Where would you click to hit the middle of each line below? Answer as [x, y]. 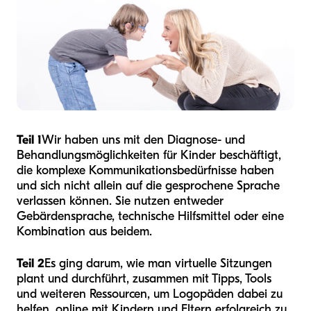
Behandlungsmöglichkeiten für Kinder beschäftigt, [149, 155]
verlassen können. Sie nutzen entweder [120, 201]
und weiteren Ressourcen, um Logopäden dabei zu [150, 294]
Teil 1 [29, 140]
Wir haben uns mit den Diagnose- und [143, 140]
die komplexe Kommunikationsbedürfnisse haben [145, 171]
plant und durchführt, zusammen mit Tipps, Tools [144, 279]
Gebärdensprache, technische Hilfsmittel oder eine [150, 217]
